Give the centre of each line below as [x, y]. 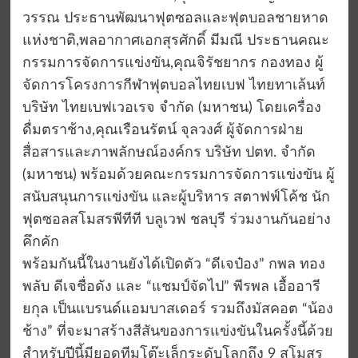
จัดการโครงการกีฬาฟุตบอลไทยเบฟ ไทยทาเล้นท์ [173, 86]
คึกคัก [40, 243]
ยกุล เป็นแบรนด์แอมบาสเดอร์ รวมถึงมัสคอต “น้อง [177, 310]
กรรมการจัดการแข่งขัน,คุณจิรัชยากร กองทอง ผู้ [173, 64]
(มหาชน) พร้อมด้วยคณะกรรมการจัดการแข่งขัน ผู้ [178, 175]
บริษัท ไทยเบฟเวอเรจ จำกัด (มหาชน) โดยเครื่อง [171, 108]
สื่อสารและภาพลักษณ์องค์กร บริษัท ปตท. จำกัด [169, 153]
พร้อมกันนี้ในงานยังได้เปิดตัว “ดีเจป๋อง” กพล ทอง [173, 265]
